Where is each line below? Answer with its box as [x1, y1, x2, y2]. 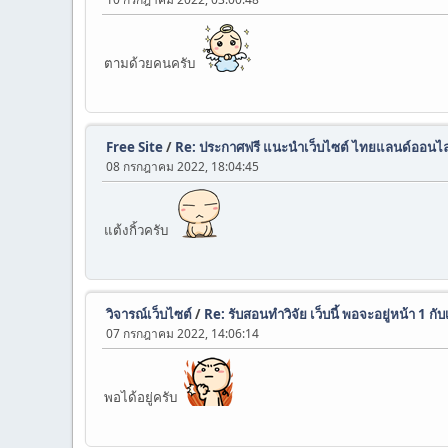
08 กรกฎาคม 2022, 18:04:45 [106, 158, 259, 175]
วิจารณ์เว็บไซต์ [106, 305, 192, 323]
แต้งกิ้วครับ [104, 221, 174, 239]
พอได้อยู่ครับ [104, 388, 183, 406]
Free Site [106, 138, 163, 156]
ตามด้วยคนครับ [104, 54, 201, 72]
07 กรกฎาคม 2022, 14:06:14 [106, 325, 259, 342]
